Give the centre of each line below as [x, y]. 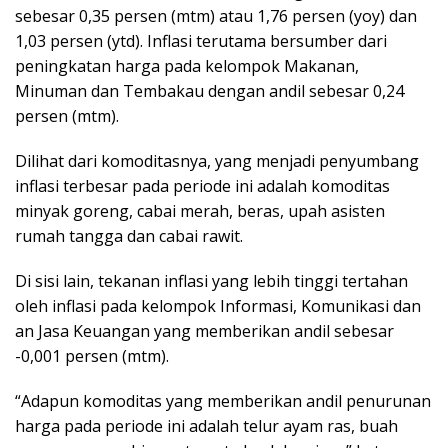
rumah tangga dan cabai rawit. [129, 235]
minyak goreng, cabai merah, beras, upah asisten [200, 210]
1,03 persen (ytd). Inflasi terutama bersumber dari [201, 40]
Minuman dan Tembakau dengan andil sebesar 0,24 [209, 90]
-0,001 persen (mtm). [92, 355]
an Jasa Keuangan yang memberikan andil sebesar [204, 330]
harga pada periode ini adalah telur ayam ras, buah [206, 425]
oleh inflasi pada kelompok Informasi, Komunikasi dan [218, 305]
